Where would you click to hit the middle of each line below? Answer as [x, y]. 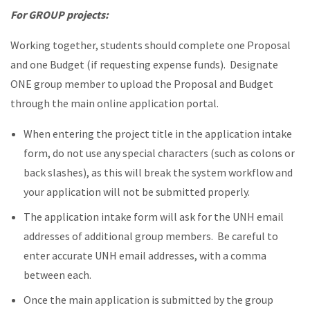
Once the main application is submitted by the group [149, 300]
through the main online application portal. [117, 103]
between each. [58, 275]
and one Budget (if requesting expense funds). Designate [144, 65]
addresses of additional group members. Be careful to [151, 236]
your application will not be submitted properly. [137, 192]
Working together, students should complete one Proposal [151, 45]
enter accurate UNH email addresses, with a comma [145, 256]
